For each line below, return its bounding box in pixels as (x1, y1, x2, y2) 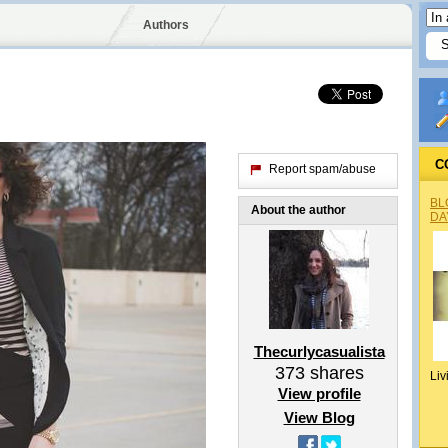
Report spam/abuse (269, 162, 376, 176)
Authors (142, 18, 189, 32)
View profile (277, 385, 361, 402)
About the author (251, 203, 346, 217)
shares (304, 363, 364, 383)
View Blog (283, 409, 355, 426)
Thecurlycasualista (253, 343, 385, 360)
